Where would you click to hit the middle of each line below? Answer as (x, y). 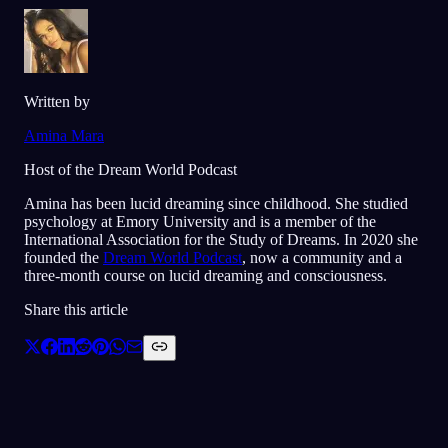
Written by (57, 101)
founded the (63, 257)
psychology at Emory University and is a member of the (200, 221)
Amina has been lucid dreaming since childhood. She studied (216, 203)
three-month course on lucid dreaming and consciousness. (205, 275)
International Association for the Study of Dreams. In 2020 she (221, 239)
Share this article (76, 309)
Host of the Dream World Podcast (130, 169)
